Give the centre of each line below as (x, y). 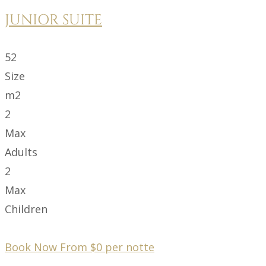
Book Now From (47, 247)
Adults (21, 152)
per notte (130, 247)
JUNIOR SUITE (53, 20)
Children (26, 209)
